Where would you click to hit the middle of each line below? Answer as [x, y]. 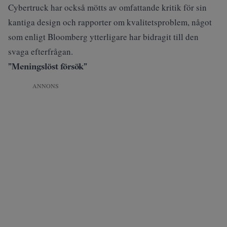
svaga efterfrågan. [41, 51]
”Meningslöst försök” [48, 66]
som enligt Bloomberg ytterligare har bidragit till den [103, 37]
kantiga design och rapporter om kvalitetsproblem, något [110, 22]
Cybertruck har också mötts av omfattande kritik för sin [107, 7]
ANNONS [46, 86]
